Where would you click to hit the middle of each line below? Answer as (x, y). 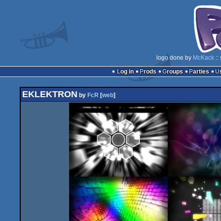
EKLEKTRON (50, 94)
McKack (203, 58)
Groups (175, 72)
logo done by (175, 58)
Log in (127, 72)
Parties (201, 72)
